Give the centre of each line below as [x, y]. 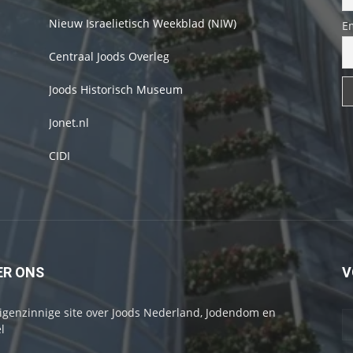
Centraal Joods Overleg [109, 56]
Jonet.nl [69, 123]
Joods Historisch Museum [116, 89]
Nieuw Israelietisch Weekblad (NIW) [143, 23]
